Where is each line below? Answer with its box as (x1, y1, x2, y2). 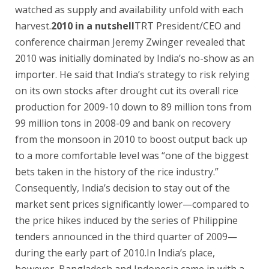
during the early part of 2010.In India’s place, (15, 246, 215, 259)
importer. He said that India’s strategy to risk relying (15, 67, 250, 81)
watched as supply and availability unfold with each (15, 2, 243, 16)
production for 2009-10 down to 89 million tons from (15, 100, 252, 113)
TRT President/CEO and (134, 19, 241, 32)
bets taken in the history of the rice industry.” (15, 165, 219, 178)
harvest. (15, 19, 51, 32)
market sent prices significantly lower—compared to (15, 197, 249, 211)
